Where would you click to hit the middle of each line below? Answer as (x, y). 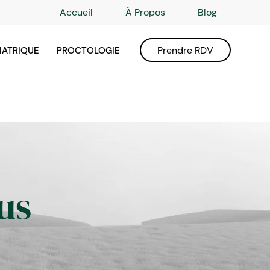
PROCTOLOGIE (88, 51)
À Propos (145, 12)
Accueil (76, 12)
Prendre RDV (185, 50)
